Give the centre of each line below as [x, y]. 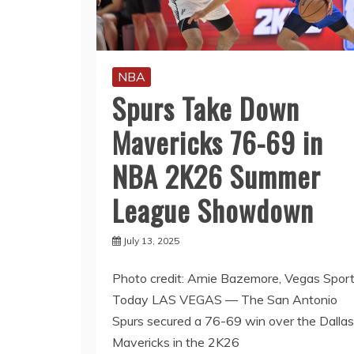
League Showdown [213, 209]
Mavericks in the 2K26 [176, 342]
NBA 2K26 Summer [217, 175]
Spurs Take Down [206, 107]
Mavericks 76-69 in [218, 141]
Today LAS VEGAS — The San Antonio [225, 299]
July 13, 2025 [151, 240]
